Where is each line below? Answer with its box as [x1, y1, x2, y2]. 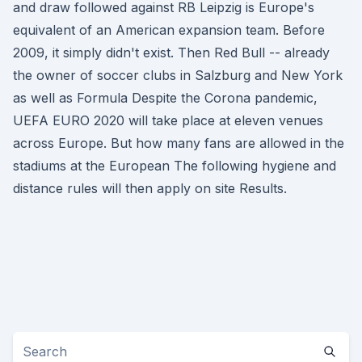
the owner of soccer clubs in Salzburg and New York [13, 67, 343, 83]
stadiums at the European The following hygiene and [13, 158, 336, 174]
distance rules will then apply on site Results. [13, 180, 287, 196]
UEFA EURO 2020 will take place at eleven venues [13, 112, 323, 128]
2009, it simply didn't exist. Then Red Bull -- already [13, 44, 330, 61]
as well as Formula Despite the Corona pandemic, [13, 90, 318, 106]
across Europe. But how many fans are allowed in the [13, 135, 344, 151]
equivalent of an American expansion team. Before [13, 22, 325, 38]
